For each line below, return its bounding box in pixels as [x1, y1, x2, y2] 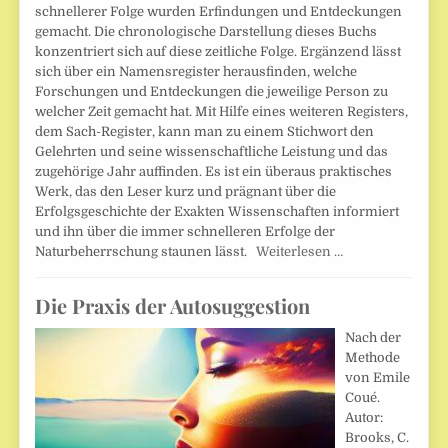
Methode [345, 350, 401, 366]
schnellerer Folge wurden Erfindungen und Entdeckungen [35, 4, 403, 20]
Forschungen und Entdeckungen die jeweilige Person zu [35, 84, 389, 100]
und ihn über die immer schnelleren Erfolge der [35, 224, 336, 240]
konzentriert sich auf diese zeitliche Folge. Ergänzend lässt [35, 44, 402, 60]
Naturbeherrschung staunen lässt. [35, 244, 257, 260]
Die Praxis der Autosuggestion [35, 292, 311, 320]
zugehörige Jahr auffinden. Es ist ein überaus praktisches [35, 164, 393, 180]
